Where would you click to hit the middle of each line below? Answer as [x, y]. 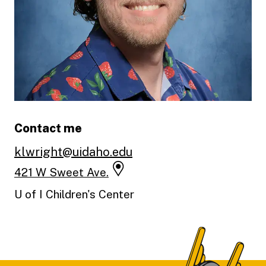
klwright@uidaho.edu [73, 152]
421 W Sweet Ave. [61, 172]
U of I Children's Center [74, 194]
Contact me [48, 128]
